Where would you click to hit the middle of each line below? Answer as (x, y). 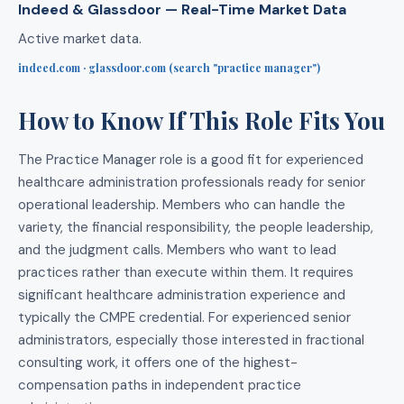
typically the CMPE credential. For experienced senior (184, 318)
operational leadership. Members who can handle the (182, 205)
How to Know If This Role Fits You (202, 121)
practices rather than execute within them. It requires (186, 273)
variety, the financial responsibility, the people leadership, (196, 228)
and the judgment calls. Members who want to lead (177, 250)
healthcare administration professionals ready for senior (192, 183)
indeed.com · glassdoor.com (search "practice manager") (169, 68)
